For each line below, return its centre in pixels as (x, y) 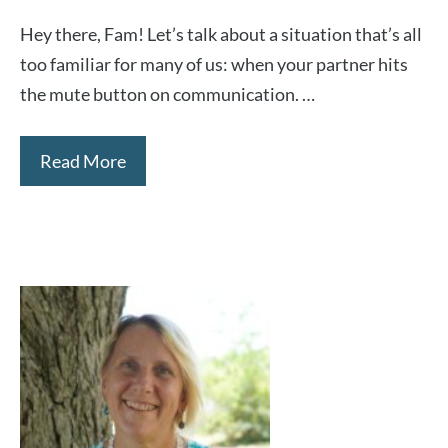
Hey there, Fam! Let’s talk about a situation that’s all (221, 34)
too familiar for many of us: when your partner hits (214, 64)
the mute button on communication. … (167, 94)
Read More (83, 161)
